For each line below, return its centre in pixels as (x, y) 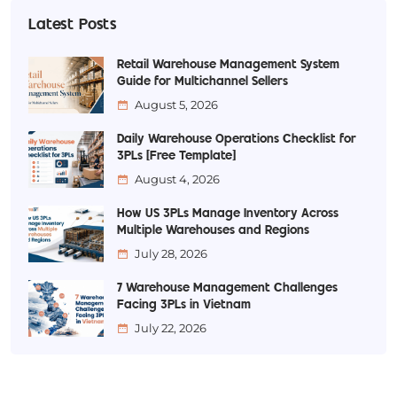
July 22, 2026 (171, 327)
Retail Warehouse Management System (228, 65)
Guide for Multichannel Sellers (202, 82)
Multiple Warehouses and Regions (213, 230)
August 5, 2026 (176, 104)
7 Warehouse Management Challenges (227, 288)
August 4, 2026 (177, 179)
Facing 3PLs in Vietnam (184, 305)
